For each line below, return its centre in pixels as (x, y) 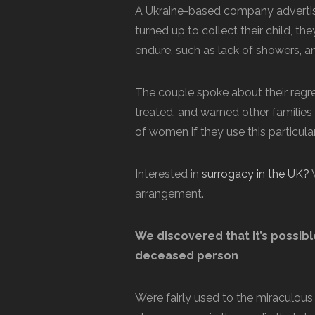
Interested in (168, 174)
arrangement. (169, 194)
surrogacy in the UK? (256, 174)
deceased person (187, 256)
